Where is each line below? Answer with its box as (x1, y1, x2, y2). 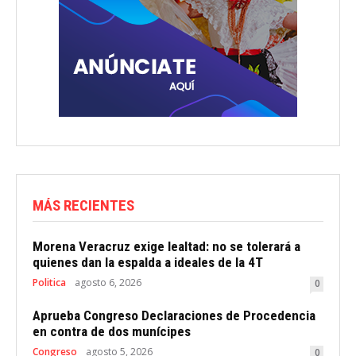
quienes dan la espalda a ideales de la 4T (33, 254, 263, 271)
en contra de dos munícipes (33, 323, 191, 340)
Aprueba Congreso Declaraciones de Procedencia (33, 308, 315, 324)
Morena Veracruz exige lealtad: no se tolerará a (33, 238, 300, 255)
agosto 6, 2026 (75, 276, 141, 290)
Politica (33, 276, 66, 290)
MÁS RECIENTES (33, 196, 134, 215)
